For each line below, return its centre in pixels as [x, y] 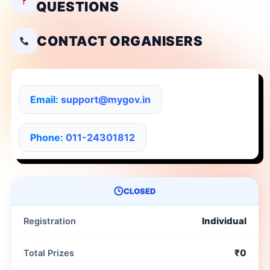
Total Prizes [49, 253]
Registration [50, 221]
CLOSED [140, 191]
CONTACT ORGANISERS [120, 41]
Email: [46, 100]
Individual [224, 221]
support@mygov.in [106, 100]
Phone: [48, 138]
